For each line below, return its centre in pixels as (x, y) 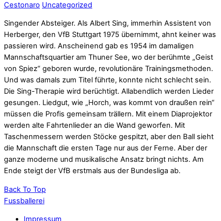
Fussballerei (24, 201)
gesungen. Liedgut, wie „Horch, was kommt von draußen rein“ (109, 103)
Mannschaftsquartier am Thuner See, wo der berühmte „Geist (109, 57)
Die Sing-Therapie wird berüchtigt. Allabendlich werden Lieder (109, 92)
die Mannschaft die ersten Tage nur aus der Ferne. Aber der (106, 148)
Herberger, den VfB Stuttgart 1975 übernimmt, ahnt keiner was (110, 35)
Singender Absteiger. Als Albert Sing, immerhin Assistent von (108, 23)
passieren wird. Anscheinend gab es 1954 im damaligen (99, 46)
